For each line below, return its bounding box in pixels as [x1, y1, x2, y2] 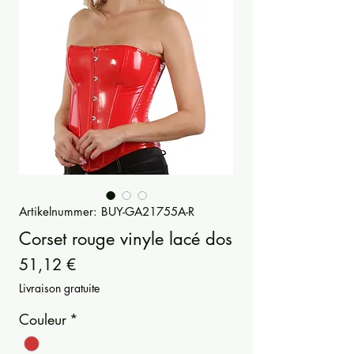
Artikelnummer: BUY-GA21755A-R [19, 204, 194, 220]
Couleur [19, 310, 66, 330]
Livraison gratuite [19, 281, 100, 296]
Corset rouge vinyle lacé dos [19, 228, 232, 250]
